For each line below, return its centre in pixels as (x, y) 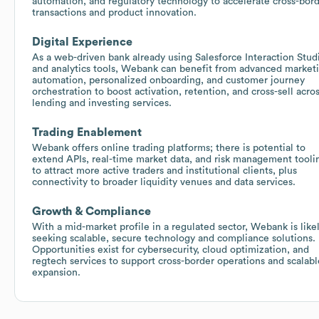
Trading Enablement (87, 132)
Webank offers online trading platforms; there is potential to (169, 148)
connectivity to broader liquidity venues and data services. (164, 182)
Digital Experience (82, 42)
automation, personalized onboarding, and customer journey (168, 80)
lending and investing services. (102, 103)
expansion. (56, 272)
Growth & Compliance (91, 211)
